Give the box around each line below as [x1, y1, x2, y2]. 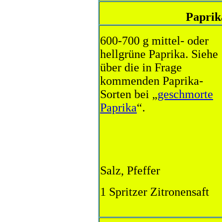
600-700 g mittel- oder [100, 34, 209, 47]
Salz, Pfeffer [100, 164, 160, 177]
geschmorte [158, 88, 213, 101]
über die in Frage [100, 61, 182, 74]
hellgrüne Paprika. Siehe [100, 48, 218, 60]
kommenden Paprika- [100, 74, 203, 87]
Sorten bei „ [100, 88, 158, 101]
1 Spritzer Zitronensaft [100, 185, 209, 198]
